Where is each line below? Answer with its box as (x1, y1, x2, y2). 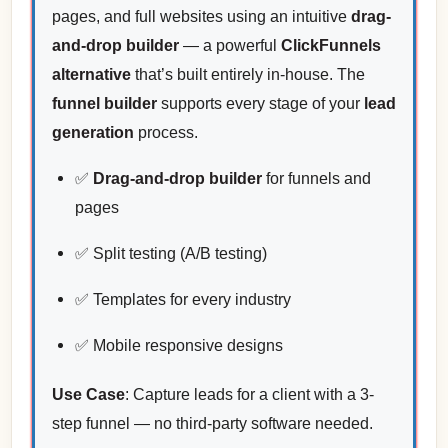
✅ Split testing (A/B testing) (74, 244, 267, 262)
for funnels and (261, 169, 371, 187)
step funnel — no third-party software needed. (51, 415, 373, 433)
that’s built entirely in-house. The (130, 65, 365, 83)
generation (51, 123, 134, 141)
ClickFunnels (280, 36, 381, 54)
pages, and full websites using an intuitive (51, 7, 351, 25)
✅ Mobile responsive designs (74, 336, 283, 354)
